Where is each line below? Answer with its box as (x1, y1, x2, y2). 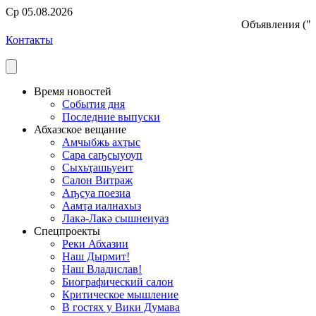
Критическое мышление (62, 288, 178, 300)
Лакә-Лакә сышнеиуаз (62, 212, 169, 224)
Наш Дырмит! (62, 250, 130, 262)
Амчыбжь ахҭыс (62, 136, 140, 148)
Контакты (6, 34, 53, 46)
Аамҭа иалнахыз (62, 200, 141, 212)
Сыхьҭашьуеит (62, 162, 133, 174)
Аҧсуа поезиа (62, 187, 130, 199)
